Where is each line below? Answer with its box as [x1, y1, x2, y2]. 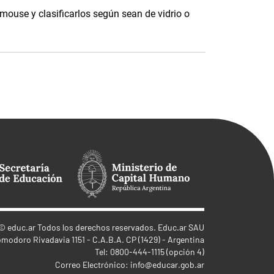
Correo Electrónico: [55, 259, 130, 270]
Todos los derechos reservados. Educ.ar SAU [35, 222, 204, 232]
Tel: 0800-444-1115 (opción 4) [95, 246, 204, 257]
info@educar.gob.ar [130, 259, 204, 270]
